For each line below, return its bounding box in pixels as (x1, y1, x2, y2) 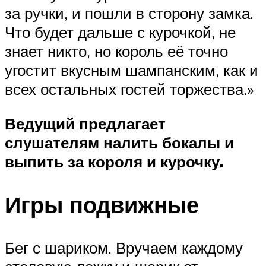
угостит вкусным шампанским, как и (5, 61, 258, 80)
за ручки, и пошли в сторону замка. (5, 4, 254, 23)
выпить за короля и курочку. (5, 152, 224, 172)
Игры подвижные (5, 189, 199, 219)
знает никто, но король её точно (5, 42, 228, 61)
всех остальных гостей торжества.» (5, 80, 254, 99)
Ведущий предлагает (5, 114, 166, 134)
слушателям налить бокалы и (5, 133, 234, 153)
